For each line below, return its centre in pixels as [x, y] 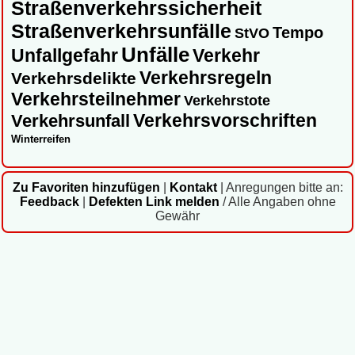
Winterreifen [41, 139]
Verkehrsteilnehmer [96, 99]
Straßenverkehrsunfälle [121, 31]
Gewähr [177, 216]
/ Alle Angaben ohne [277, 202]
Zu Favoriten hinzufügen [86, 188]
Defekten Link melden [154, 202]
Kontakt [193, 188]
